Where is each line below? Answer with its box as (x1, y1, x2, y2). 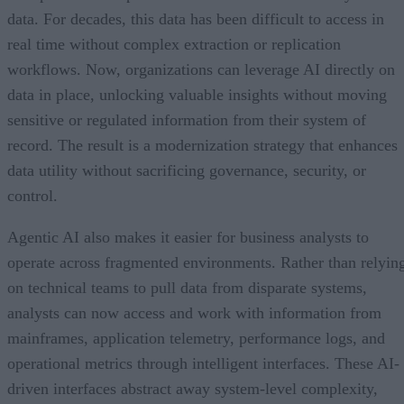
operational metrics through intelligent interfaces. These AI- (7, 354, 399, 373)
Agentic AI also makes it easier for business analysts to (7, 228, 369, 247)
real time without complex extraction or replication (7, 35, 341, 54)
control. (7, 187, 58, 206)
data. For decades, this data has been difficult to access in (7, 10, 384, 29)
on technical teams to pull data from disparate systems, (7, 279, 367, 298)
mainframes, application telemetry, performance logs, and (7, 329, 385, 348)
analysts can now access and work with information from (7, 304, 381, 323)
